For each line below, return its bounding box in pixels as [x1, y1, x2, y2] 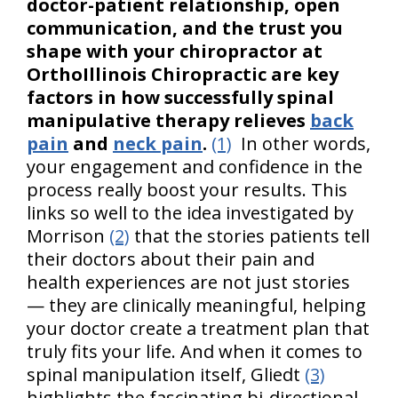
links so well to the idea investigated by [27, 201, 354, 226]
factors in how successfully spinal [27, 85, 334, 110]
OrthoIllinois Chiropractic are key [27, 62, 338, 87]
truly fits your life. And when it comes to [27, 339, 362, 364]
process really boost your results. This [27, 178, 347, 203]
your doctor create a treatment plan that [27, 316, 370, 341]
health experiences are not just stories [27, 270, 350, 295]
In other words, [232, 131, 370, 156]
